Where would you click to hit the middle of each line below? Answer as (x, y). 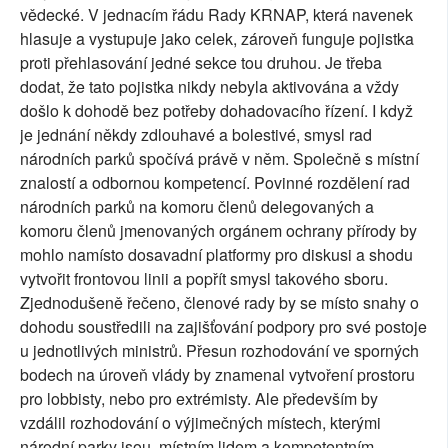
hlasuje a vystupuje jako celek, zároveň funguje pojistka (217, 38)
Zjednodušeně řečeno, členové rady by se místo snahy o (219, 302)
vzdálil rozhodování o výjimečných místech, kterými (200, 422)
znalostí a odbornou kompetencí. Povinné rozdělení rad (215, 182)
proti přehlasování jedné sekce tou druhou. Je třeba (201, 62)
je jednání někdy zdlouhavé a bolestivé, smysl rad (196, 134)
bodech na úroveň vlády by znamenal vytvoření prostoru (217, 374)
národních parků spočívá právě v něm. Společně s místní (219, 158)
